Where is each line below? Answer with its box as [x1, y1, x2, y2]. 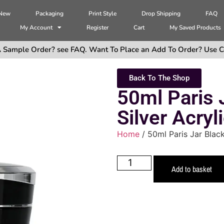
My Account [20, 23, 53, 32]
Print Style [88, 9, 117, 18]
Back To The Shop [129, 73, 189, 83]
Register [86, 23, 109, 32]
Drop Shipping [141, 9, 181, 18]
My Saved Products [169, 23, 221, 32]
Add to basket [171, 163, 212, 174]
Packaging [35, 9, 64, 18]
